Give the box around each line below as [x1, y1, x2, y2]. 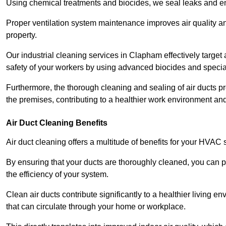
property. [6, 31, 39, 40]
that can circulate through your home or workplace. [6, 202, 188, 211]
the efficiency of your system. [6, 170, 108, 179]
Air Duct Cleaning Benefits [6, 119, 107, 128]
